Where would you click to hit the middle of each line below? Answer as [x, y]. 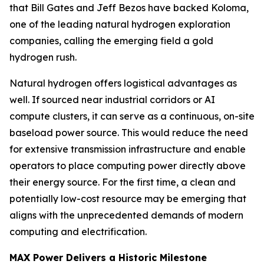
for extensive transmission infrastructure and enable [128, 149]
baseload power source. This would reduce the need [129, 133]
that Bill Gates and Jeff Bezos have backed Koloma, [129, 8]
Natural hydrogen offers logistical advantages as [123, 83]
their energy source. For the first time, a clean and [123, 182]
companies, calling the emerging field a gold [111, 41]
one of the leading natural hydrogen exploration [120, 24]
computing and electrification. [78, 232]
